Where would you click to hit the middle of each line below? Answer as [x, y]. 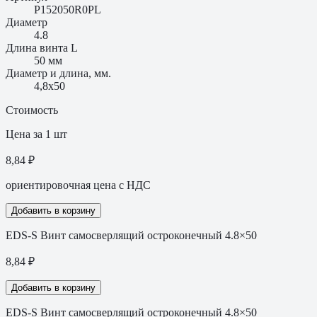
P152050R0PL [68, 9]
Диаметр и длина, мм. [58, 73]
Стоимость [32, 110]
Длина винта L [42, 47]
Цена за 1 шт [36, 134]
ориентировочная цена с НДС [78, 185]
